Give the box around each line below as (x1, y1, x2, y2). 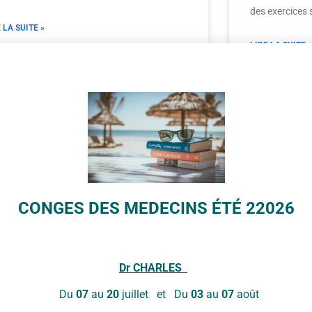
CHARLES (130, 260, 182, 274)
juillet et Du (118, 288, 191, 302)
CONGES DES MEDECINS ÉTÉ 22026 (17, 198, 295, 218)
